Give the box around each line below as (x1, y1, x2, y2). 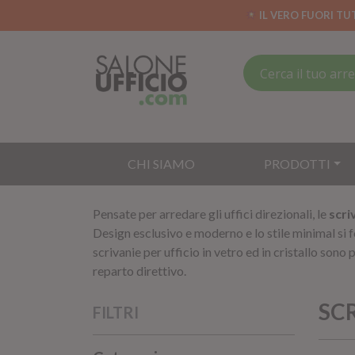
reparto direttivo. (93, 263, 186, 278)
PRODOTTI (263, 156, 330, 171)
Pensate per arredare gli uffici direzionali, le (93, 206, 329, 221)
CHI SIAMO (127, 156, 195, 171)
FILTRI (93, 303, 139, 322)
